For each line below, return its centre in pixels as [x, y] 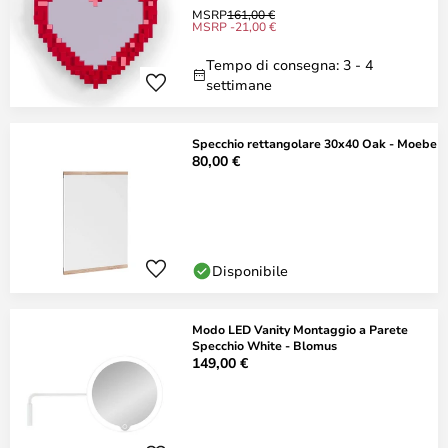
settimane [239, 84]
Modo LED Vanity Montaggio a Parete [300, 329]
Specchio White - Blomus [264, 345]
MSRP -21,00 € [234, 26]
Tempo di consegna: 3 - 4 [289, 64]
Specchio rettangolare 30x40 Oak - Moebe [314, 143]
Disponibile [250, 270]
